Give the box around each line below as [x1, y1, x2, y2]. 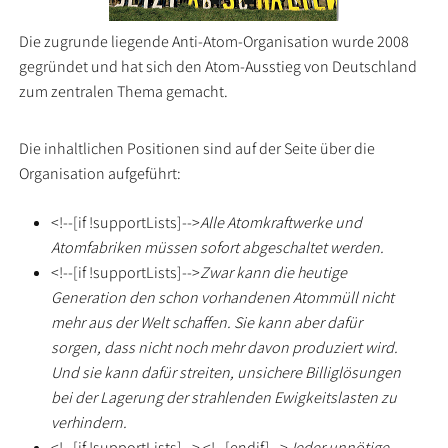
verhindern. [51, 412, 128, 433]
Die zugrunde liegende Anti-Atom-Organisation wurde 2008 [19, 31, 410, 52]
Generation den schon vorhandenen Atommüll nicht [51, 287, 395, 308]
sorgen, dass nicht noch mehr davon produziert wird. [51, 337, 399, 358]
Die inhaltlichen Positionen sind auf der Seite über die [19, 138, 376, 159]
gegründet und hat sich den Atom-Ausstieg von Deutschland [19, 56, 418, 77]
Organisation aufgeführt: [19, 163, 182, 184]
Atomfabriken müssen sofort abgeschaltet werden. [51, 237, 385, 258]
